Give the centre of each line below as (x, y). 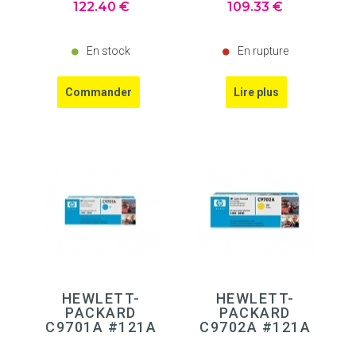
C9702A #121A (255, 327)
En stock (108, 50)
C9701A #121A (101, 327)
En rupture (263, 50)
